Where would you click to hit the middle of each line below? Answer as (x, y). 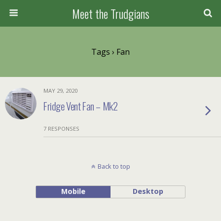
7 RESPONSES (61, 129)
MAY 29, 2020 (60, 91)
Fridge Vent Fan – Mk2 (81, 106)
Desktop (148, 191)
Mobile (73, 191)
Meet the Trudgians (110, 13)
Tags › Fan (110, 52)
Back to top (114, 166)
